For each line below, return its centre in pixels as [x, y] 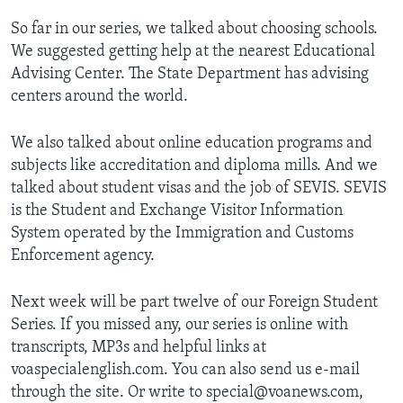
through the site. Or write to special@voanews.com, [187, 392]
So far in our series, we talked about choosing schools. [194, 29]
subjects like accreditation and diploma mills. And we [194, 166]
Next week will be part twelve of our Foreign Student [194, 302]
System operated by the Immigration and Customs [182, 233]
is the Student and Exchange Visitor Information [177, 210]
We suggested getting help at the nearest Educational [193, 51]
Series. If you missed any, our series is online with [179, 325]
